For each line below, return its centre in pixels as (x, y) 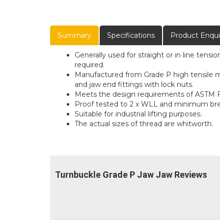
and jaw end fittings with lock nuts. (134, 85)
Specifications (131, 36)
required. (90, 65)
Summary (74, 36)
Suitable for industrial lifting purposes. (138, 114)
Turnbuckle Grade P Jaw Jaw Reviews (131, 175)
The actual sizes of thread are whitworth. (144, 124)
